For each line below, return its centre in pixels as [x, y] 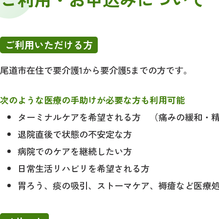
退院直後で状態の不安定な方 [75, 134]
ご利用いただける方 [49, 44]
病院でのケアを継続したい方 [75, 151]
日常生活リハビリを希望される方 [84, 168]
